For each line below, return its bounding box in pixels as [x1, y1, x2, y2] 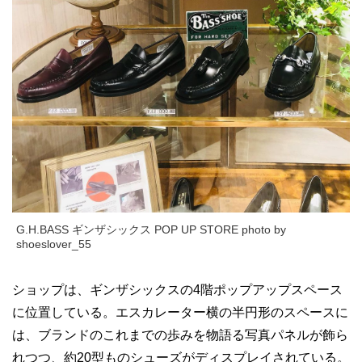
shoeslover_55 [16, 238, 91, 251]
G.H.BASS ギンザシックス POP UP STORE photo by [16, 223, 286, 237]
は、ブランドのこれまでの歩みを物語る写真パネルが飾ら [12, 328, 348, 343]
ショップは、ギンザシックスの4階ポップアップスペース [12, 283, 343, 297]
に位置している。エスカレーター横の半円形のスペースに [12, 305, 348, 320]
